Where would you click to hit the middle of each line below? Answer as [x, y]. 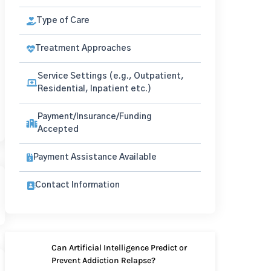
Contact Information [77, 185]
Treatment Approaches [83, 48]
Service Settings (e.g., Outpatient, [111, 76]
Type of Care [63, 21]
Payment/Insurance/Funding [95, 117]
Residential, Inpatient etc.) [94, 89]
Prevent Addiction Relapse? [103, 260]
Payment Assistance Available [95, 157]
